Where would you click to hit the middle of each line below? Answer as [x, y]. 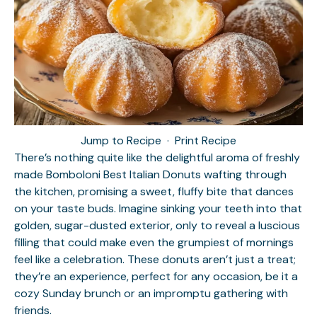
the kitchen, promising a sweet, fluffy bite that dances [154, 191]
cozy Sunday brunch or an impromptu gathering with [151, 293]
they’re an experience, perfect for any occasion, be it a [156, 276]
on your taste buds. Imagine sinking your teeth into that [158, 208]
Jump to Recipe [121, 140]
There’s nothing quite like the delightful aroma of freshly [157, 157]
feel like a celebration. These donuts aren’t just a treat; [155, 259]
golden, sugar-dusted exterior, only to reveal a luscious [157, 225]
